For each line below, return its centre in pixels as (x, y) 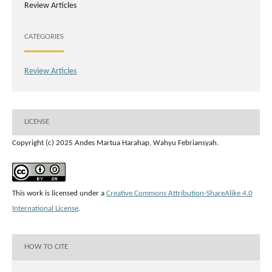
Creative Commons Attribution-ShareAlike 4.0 (179, 193)
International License (45, 208)
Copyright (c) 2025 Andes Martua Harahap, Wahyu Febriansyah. (115, 143)
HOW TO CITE (46, 247)
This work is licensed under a (59, 193)
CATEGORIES (44, 37)
